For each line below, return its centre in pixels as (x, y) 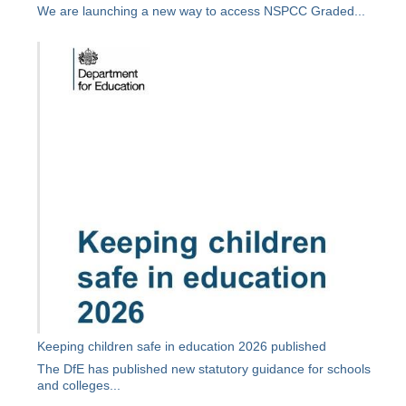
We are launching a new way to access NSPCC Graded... (202, 11)
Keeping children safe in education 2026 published (182, 347)
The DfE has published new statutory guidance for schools (204, 369)
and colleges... (79, 386)
